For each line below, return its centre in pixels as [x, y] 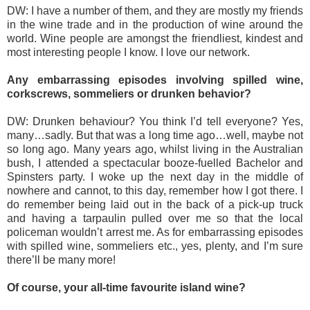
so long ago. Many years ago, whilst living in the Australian [155, 149]
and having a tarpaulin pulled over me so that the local [155, 218]
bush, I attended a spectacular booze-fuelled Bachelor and [155, 163]
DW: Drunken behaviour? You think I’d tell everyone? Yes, [155, 121]
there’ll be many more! [61, 259]
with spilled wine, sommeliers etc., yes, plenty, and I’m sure [155, 246]
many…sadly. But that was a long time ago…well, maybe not [155, 135]
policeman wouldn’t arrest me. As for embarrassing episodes [155, 232]
